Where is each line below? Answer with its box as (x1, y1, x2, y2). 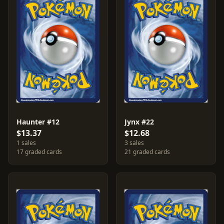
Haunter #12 (16, 117, 59, 126)
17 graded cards (16, 147, 62, 156)
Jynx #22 (124, 117, 154, 126)
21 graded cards (124, 147, 170, 156)
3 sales (124, 138, 144, 147)
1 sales (16, 138, 36, 147)
